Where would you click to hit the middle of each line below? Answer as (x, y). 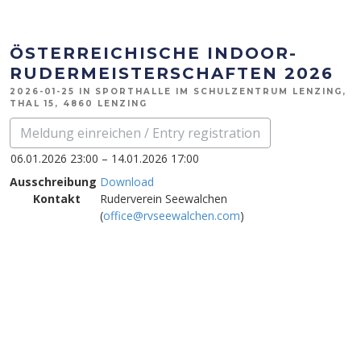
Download (127, 182)
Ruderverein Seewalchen (164, 199)
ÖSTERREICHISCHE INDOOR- (154, 53)
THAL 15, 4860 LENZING (79, 104)
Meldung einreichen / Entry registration (140, 133)
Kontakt (57, 199)
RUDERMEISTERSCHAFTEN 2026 (172, 73)
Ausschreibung (53, 182)
